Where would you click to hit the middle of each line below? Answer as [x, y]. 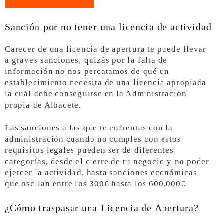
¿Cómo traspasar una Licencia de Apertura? [102, 208]
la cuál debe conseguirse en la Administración [96, 93]
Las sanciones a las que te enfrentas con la [89, 127]
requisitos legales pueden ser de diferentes [90, 150]
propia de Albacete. [43, 105]
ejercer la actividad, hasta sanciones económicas [101, 172]
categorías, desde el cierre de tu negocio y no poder [107, 161]
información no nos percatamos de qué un [87, 71]
